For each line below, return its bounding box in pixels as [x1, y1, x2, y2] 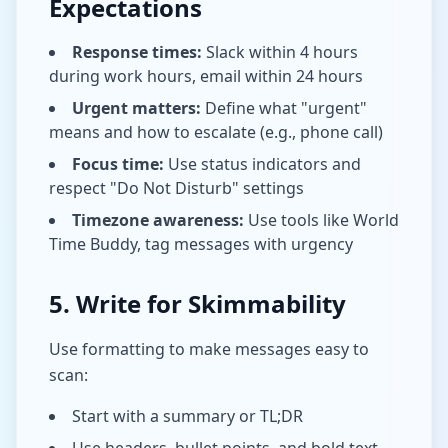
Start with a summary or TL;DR [72, 405, 303, 427]
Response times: [72, 41, 202, 63]
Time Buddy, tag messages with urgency [49, 233, 353, 255]
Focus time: [72, 153, 164, 175]
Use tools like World [244, 209, 399, 231]
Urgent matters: [72, 97, 201, 119]
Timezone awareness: [72, 209, 244, 231]
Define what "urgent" [201, 97, 367, 119]
